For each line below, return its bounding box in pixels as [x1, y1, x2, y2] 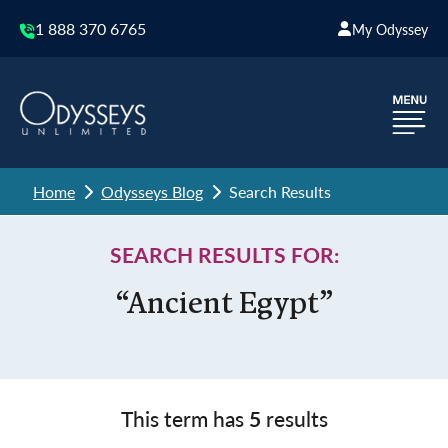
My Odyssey [352, 18, 428, 39]
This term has [120, 404, 249, 433]
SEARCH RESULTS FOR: [109, 240, 339, 269]
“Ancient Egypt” [115, 290, 333, 321]
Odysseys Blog [101, 180, 203, 203]
